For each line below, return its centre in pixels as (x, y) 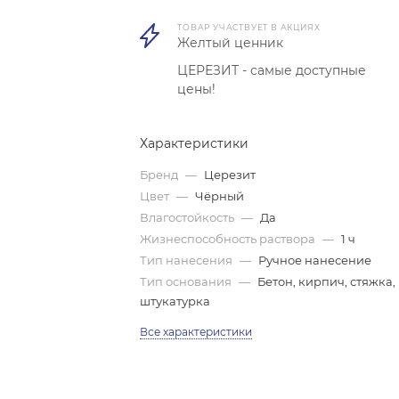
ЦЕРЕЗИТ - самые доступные (272, 70)
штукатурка (175, 301)
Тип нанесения (188, 260)
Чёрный (220, 196)
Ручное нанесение (315, 260)
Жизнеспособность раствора (229, 239)
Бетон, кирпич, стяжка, (327, 281)
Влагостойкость (189, 217)
